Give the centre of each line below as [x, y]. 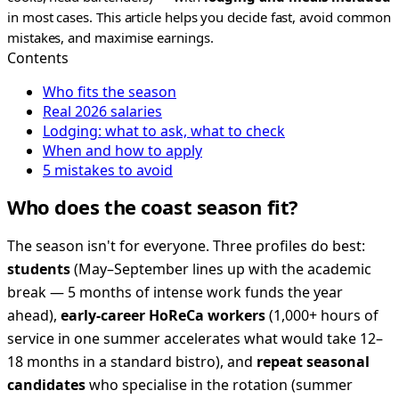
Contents [38, 58]
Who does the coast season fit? [153, 207]
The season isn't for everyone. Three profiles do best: [186, 245]
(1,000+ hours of [322, 315]
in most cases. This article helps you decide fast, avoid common [199, 17]
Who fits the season [110, 92]
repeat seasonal [313, 361]
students [39, 269]
